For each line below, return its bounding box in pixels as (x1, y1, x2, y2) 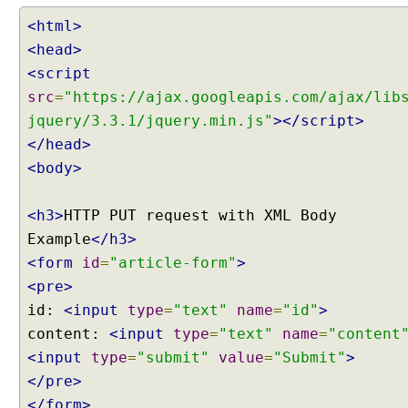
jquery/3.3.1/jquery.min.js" (27, 112, 273, 129)
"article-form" (109, 254, 237, 271)
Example (27, 230, 91, 248)
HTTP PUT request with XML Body (64, 207, 337, 224)
